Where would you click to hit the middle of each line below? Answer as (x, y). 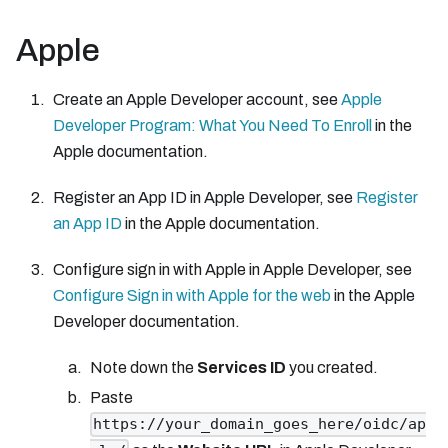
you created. (331, 368)
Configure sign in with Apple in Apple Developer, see (232, 270)
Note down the (143, 368)
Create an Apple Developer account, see (196, 100)
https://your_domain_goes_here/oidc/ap (259, 424)
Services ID (241, 368)
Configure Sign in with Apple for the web (191, 296)
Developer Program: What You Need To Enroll (212, 126)
